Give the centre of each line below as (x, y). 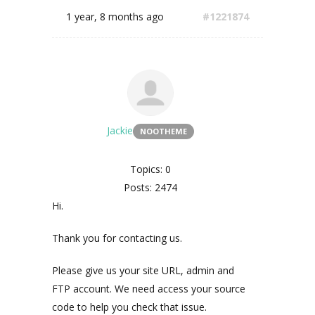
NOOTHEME (163, 131)
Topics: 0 (150, 169)
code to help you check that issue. (129, 307)
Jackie (120, 130)
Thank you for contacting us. (117, 238)
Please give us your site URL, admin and (143, 270)
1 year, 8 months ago (115, 17)
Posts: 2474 (150, 187)
